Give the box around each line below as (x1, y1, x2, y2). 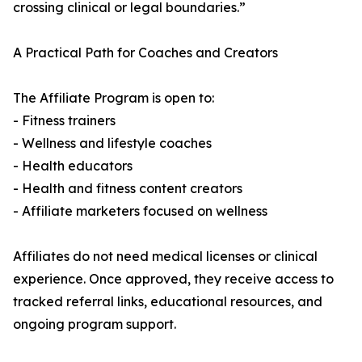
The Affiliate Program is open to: (13, 90, 214, 107)
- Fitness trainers (13, 112, 116, 129)
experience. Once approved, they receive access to (13, 271, 334, 288)
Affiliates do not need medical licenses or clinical (13, 248, 318, 265)
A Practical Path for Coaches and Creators (13, 44, 278, 61)
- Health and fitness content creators (13, 180, 242, 197)
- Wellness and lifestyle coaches (13, 135, 212, 152)
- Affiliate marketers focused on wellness (13, 203, 267, 220)
